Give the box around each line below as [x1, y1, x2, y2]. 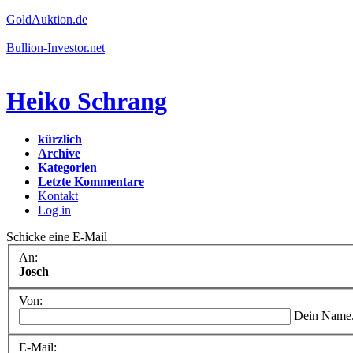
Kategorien [38, 160, 97, 174]
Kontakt [38, 188, 78, 203]
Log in [38, 203, 71, 217]
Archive [38, 146, 80, 160]
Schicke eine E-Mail [6, 229, 107, 243]
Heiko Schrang [6, 86, 167, 115]
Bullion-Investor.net [6, 41, 105, 55]
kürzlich [38, 132, 82, 146]
